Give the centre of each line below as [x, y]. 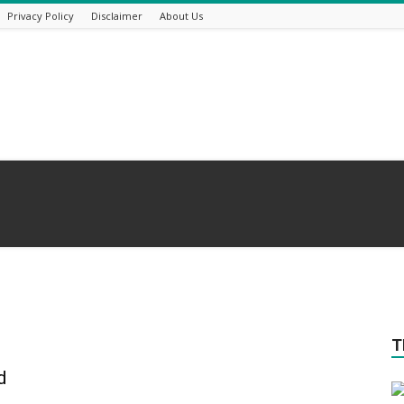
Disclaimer [117, 16]
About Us [181, 16]
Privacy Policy [41, 16]
